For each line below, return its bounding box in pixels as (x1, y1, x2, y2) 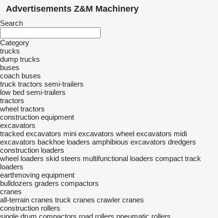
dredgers (168, 138, 196, 146)
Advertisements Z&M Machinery (6, 4, 139, 14)
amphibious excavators (92, 138, 166, 146)
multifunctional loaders (83, 154, 153, 163)
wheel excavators (116, 129, 172, 138)
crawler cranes (97, 196, 144, 204)
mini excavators (63, 129, 114, 138)
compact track (155, 154, 201, 163)
